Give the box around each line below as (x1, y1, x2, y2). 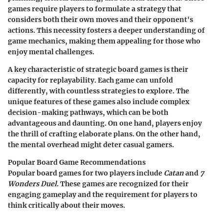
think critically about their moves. (8, 201, 125, 210)
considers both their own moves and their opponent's (8, 15, 193, 24)
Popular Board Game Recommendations (8, 158, 146, 167)
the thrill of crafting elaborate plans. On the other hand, (8, 130, 200, 139)
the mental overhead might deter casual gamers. (8, 140, 174, 150)
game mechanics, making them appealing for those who (8, 37, 200, 46)
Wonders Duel (8, 179, 57, 189)
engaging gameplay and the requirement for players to (8, 190, 197, 199)
